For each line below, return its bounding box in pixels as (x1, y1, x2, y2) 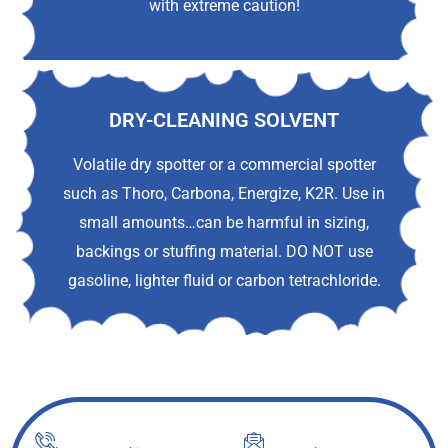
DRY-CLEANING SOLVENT (109, 108, 339, 133)
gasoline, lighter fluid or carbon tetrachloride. (67, 271, 381, 291)
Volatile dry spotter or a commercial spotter (72, 155, 376, 175)
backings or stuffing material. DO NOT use (75, 242, 373, 262)
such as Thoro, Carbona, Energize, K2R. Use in (63, 184, 385, 204)
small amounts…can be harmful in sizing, (79, 213, 369, 233)
